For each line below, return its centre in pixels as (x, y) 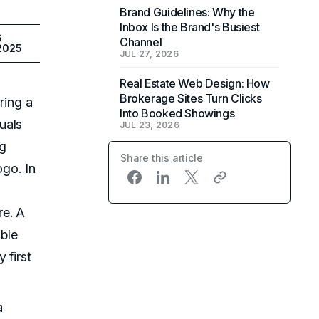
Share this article (162, 158)
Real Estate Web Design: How (195, 83)
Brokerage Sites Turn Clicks (191, 98)
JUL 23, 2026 (150, 125)
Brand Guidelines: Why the (187, 12)
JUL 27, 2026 (149, 54)
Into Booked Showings (177, 113)
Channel (141, 42)
